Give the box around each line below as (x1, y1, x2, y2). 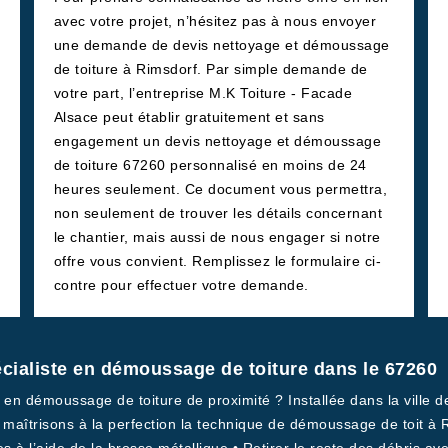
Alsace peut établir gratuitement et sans (53, 109, 325, 125)
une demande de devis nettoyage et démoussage (53, 37, 390, 53)
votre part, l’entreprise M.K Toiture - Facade (53, 85, 353, 101)
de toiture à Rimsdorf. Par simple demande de (53, 61, 368, 77)
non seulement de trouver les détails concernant (53, 205, 383, 221)
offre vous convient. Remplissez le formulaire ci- (53, 253, 382, 269)
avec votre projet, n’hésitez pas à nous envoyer (53, 13, 377, 29)
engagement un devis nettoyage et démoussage (53, 133, 382, 149)
